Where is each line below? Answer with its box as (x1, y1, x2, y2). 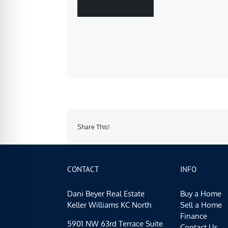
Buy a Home (180, 189, 221, 198)
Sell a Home (180, 200, 222, 210)
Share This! (77, 122, 110, 131)
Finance (180, 211, 207, 221)
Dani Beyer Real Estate (67, 189, 145, 198)
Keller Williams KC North (67, 200, 151, 210)
